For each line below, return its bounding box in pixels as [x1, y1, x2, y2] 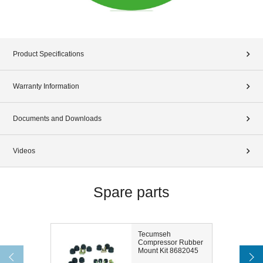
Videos [13, 147, 35, 156]
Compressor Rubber [137, 238, 203, 247]
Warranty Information [13, 82, 79, 91]
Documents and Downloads [13, 114, 102, 123]
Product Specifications [13, 50, 84, 59]
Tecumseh [137, 230, 171, 239]
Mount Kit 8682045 [137, 247, 198, 255]
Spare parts [93, 184, 170, 201]
